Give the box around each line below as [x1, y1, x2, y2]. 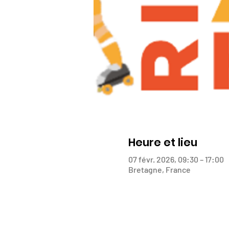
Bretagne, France [128, 165, 191, 175]
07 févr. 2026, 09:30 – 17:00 [128, 154, 224, 165]
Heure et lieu [128, 134, 197, 150]
